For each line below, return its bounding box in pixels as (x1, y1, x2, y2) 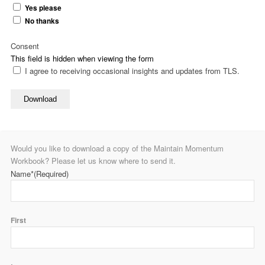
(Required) (34, 168, 69, 180)
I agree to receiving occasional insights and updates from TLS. (25, 65, 240, 77)
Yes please (25, 3, 62, 14)
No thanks (25, 16, 59, 27)
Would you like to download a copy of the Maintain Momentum (11, 143, 224, 154)
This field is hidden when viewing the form (11, 53, 154, 64)
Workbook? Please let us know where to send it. (11, 155, 176, 167)
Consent (11, 40, 39, 52)
